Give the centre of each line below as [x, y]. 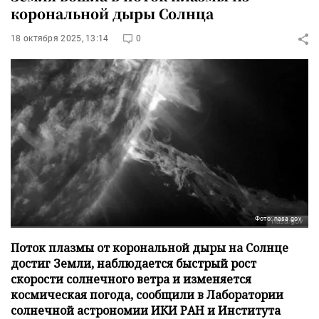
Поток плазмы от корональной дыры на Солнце [150, 247]
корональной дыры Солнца [112, 13]
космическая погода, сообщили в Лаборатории [147, 294]
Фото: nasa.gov [278, 218]
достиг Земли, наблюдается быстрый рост [134, 263]
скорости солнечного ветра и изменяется [131, 279]
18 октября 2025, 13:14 [60, 38]
